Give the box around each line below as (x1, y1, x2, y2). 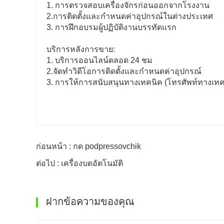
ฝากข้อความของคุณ (43, 196, 134, 207)
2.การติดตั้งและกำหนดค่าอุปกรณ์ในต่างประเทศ (46, 12, 213, 21)
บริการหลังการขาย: (46, 45, 115, 54)
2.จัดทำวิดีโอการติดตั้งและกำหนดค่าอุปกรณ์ (46, 67, 201, 76)
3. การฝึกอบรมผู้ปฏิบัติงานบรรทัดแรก (46, 23, 176, 32)
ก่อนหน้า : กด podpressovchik (36, 142, 141, 151)
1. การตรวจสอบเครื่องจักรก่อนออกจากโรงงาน (46, 1, 209, 10)
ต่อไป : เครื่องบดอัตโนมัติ (36, 159, 123, 168)
